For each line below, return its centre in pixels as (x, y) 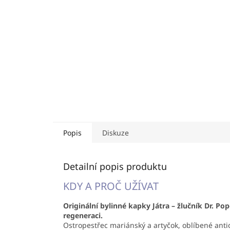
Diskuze (116, 133)
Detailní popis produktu (115, 167)
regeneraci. (83, 216)
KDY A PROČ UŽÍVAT (111, 186)
